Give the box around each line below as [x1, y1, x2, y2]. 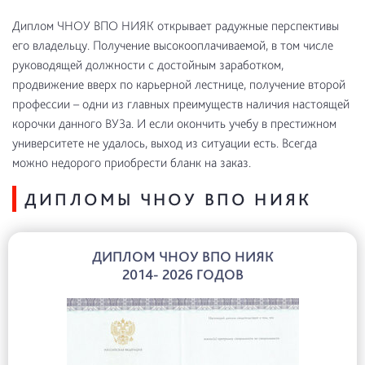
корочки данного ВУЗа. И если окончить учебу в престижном [12, 116, 336, 131]
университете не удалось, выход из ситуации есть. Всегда [12, 135, 317, 151]
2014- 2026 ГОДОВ [121, 266, 244, 283]
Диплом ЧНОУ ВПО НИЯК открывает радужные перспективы [12, 18, 339, 33]
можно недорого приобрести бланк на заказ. [12, 155, 251, 170]
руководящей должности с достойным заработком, [12, 57, 284, 73]
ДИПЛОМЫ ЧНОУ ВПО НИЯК [24, 188, 312, 209]
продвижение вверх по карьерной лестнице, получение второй [12, 77, 345, 92]
